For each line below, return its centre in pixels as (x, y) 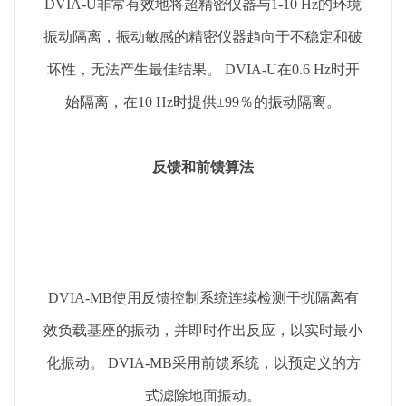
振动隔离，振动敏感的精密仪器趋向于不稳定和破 (203, 36)
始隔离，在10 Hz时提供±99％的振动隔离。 (203, 101)
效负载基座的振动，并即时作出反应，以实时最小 (203, 330)
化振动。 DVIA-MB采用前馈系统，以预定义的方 (203, 362)
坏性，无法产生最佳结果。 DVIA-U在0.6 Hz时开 (203, 69)
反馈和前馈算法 (203, 167)
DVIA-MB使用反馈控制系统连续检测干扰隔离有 (203, 297)
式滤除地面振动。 (203, 395)
